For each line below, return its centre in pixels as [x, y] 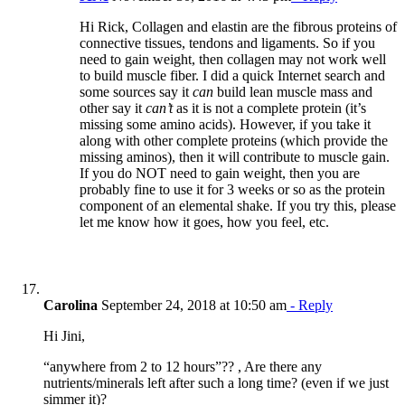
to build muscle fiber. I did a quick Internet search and [232, 75]
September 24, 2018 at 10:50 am [192, 305]
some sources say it [136, 91]
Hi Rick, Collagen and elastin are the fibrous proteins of [238, 26]
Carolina [71, 305]
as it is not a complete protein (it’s [269, 108]
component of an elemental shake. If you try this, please [238, 205]
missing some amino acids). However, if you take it [225, 124]
